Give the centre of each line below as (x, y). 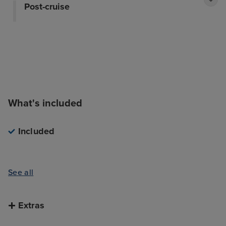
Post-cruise (47, 7)
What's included (45, 104)
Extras (31, 206)
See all (21, 172)
